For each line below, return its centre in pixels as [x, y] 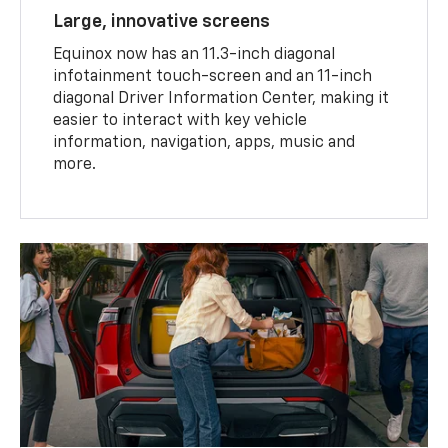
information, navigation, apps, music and [204, 142]
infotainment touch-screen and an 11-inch [213, 76]
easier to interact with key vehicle [180, 120]
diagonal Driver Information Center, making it [221, 98]
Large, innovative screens [162, 21]
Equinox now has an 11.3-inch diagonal [194, 54]
